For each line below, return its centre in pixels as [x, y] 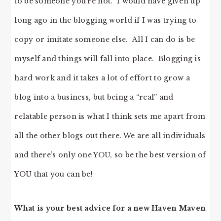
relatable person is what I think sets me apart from [110, 116]
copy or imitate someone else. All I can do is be [105, 39]
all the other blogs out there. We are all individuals [110, 135]
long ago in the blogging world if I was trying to [106, 20]
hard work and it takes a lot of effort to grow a [102, 78]
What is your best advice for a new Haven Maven [110, 208]
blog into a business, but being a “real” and [94, 97]
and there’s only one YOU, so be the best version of [110, 155]
